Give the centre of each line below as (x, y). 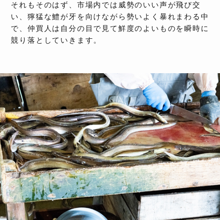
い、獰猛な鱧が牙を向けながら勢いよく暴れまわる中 (110, 16)
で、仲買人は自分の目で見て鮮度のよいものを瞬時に (110, 28)
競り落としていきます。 (56, 40)
